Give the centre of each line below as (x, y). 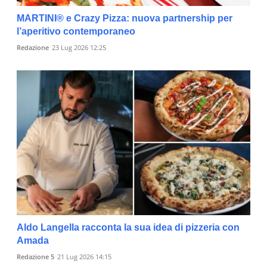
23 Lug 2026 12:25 (79, 48)
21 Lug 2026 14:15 (84, 256)
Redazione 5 (35, 256)
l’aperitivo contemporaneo (76, 32)
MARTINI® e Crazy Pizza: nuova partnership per (125, 18)
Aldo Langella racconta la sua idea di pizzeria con (128, 227)
